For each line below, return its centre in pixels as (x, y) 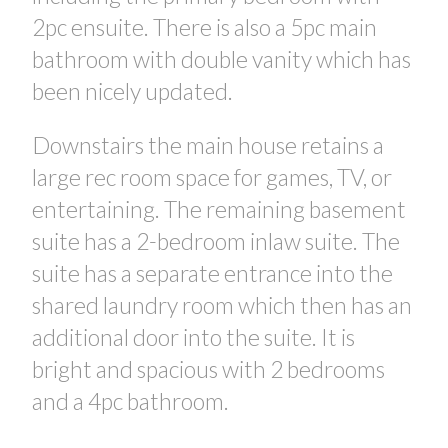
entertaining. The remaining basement (218, 209)
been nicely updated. (134, 90)
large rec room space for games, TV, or (211, 177)
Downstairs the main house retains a (207, 145)
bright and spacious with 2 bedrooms (208, 369)
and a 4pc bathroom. (132, 401)
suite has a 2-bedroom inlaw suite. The (215, 241)
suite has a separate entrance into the (212, 273)
